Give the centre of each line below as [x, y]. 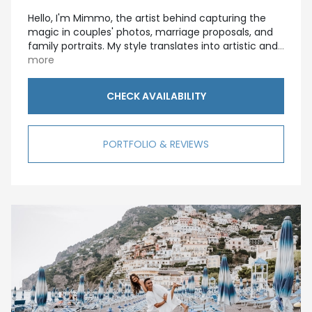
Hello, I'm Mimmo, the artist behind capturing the [147, 18]
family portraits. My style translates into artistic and [153, 46]
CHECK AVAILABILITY [156, 96]
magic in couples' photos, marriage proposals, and [150, 32]
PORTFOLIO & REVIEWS [156, 145]
